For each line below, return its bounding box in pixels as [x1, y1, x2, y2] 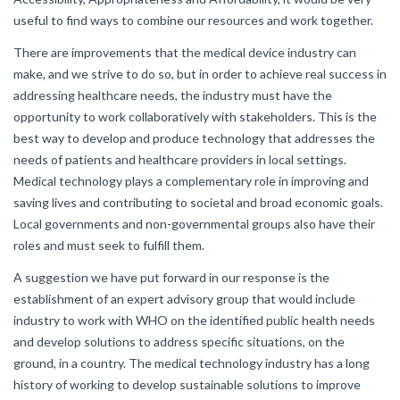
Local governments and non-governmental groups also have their [13, 216, 375, 231]
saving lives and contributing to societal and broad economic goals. [13, 195, 383, 210]
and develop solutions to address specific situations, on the [13, 334, 345, 349]
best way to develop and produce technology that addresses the [13, 130, 375, 146]
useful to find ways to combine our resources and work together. [13, 12, 373, 28]
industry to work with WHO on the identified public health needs [13, 312, 375, 328]
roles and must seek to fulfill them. [13, 237, 204, 253]
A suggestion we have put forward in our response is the [13, 270, 329, 285]
